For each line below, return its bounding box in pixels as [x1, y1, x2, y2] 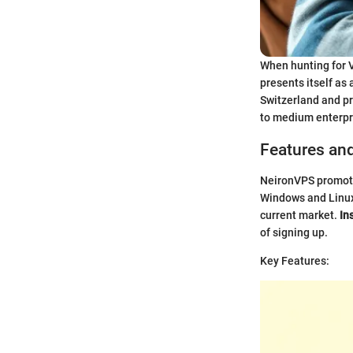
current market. [260, 208, 340, 221]
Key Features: [260, 254, 329, 267]
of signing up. [260, 225, 328, 239]
